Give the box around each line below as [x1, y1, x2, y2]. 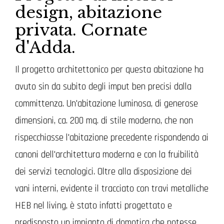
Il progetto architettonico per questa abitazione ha [15, 63, 203, 76]
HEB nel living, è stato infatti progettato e [15, 199, 172, 212]
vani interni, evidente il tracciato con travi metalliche [15, 182, 208, 195]
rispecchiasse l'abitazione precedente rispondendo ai [15, 131, 208, 144]
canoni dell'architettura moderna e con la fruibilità [15, 148, 198, 161]
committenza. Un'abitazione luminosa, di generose [15, 97, 198, 110]
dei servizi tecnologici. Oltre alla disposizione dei [15, 165, 192, 178]
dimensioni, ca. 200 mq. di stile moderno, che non [15, 114, 193, 127]
